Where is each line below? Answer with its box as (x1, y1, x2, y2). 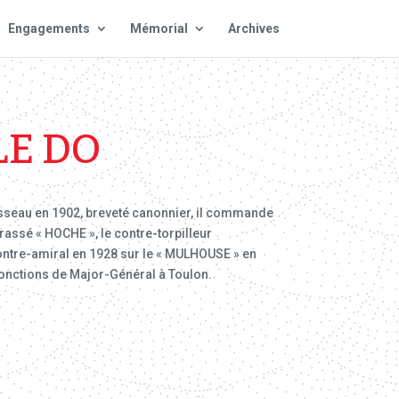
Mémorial (129, 21, 188, 36)
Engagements (7, 21, 90, 36)
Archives (227, 21, 280, 36)
